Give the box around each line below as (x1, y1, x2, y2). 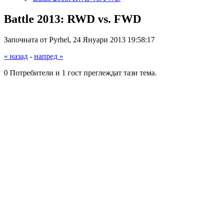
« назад (4, 52, 28, 60)
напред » (34, 52, 63, 60)
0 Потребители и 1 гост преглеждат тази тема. (4, 68, 157, 77)
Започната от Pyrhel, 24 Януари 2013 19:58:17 (4, 35, 155, 44)
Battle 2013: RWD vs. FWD (4, 12, 141, 25)
